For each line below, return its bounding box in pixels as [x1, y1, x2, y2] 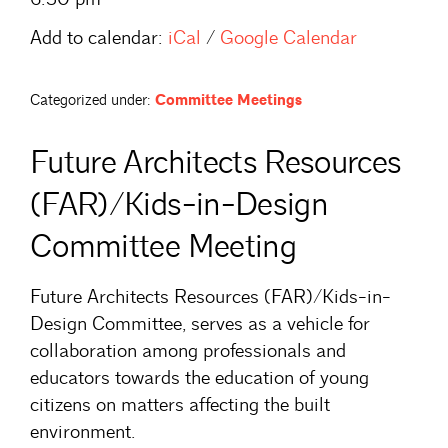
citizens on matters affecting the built [30, 393, 330, 418]
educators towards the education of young [30, 366, 369, 391]
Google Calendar [220, 25, 357, 50]
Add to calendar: [30, 25, 163, 50]
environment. [30, 420, 135, 445]
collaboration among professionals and [30, 339, 346, 364]
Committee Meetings [155, 90, 302, 110]
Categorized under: [30, 90, 151, 110]
